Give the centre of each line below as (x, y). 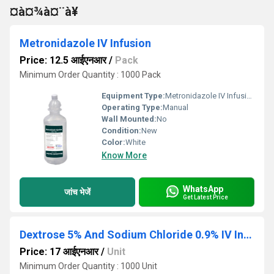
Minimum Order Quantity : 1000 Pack (90, 75)
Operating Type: (132, 107)
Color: (113, 142)
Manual (176, 107)
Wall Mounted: (129, 119)
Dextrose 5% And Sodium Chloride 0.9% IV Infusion (248, 235)
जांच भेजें (77, 192)
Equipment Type (132, 96)
